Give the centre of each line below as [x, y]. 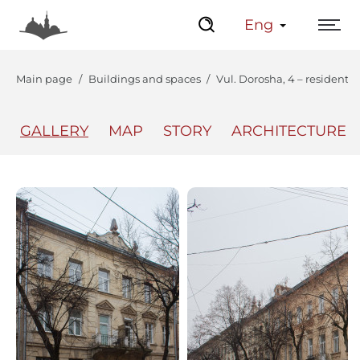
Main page [44, 79]
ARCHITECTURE [289, 131]
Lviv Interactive [290, 167]
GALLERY [54, 131]
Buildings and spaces [144, 79]
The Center [110, 167]
